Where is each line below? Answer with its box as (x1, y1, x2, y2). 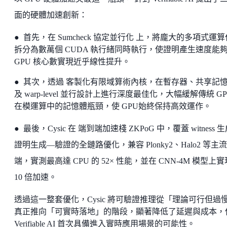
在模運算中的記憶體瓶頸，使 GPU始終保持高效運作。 (14, 102, 211, 110)
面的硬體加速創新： (14, 11, 87, 19)
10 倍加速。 (14, 173, 57, 181)
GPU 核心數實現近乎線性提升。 (14, 57, 130, 66)
